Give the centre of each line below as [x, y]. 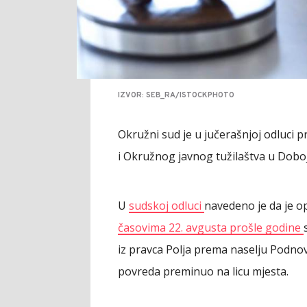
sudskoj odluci [167, 206]
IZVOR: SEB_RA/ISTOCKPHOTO [176, 96]
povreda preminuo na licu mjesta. [203, 272]
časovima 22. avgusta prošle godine [211, 228]
